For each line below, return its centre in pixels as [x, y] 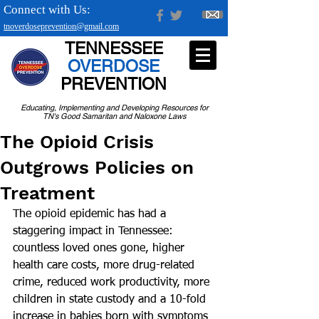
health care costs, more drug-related [105, 266]
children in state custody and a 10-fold [111, 300]
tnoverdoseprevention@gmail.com [61, 26]
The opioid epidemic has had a [91, 214]
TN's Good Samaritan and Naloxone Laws [114, 116]
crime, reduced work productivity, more [113, 283]
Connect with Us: [47, 10]
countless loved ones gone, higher [100, 249]
